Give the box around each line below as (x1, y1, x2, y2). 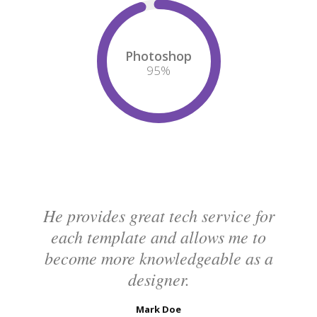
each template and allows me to (51, 225, 266, 248)
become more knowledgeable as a (44, 246, 273, 270)
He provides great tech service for (42, 204, 275, 227)
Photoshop (125, 47, 192, 64)
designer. (127, 267, 190, 291)
